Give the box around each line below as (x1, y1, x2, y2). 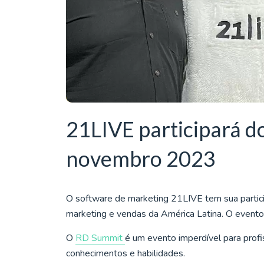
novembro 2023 (66, 146, 216, 171)
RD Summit (75, 232, 125, 245)
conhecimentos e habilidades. (66, 247, 185, 260)
